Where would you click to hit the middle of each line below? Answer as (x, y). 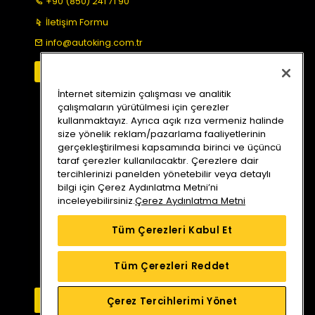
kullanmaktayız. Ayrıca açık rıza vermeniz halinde (171, 120)
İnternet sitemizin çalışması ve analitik (144, 94)
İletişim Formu (77, 22)
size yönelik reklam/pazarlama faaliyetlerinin (162, 134)
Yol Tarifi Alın (157, 300)
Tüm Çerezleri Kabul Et (172, 230)
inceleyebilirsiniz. (96, 200)
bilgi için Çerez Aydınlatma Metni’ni (138, 187)
